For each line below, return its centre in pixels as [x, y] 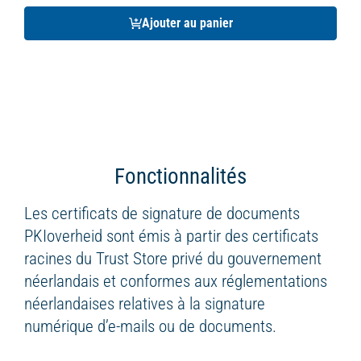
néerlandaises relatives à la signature [145, 304]
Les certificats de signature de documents [162, 214]
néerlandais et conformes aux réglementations [176, 281]
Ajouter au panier [187, 23]
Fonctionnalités [180, 176]
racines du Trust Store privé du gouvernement [173, 259]
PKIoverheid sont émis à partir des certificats [171, 236]
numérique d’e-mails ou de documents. [150, 326]
